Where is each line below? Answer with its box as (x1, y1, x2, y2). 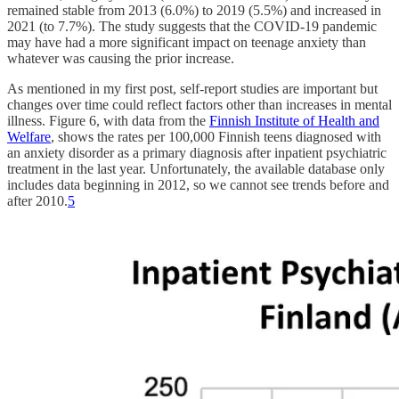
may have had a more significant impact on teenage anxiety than (7, 34, 366, 50)
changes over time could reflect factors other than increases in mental (7, 96, 392, 112)
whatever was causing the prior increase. (7, 50, 234, 66)
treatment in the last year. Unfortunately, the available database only (7, 160, 385, 176)
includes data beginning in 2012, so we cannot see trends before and (7, 176, 389, 192)
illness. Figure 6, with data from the (7, 112, 209, 128)
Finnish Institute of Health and (209, 112, 379, 128)
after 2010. (7, 192, 68, 208)
